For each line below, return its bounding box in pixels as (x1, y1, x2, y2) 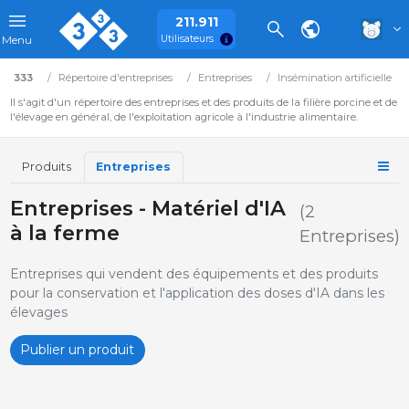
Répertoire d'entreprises (58, 71, 173, 84)
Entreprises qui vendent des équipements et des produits (9, 265, 378, 282)
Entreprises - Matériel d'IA (9, 194, 286, 221)
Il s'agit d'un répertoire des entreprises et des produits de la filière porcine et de (9, 96, 397, 109)
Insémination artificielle (277, 71, 392, 84)
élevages (9, 303, 68, 320)
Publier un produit (20, 341, 134, 358)
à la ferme (9, 219, 120, 246)
